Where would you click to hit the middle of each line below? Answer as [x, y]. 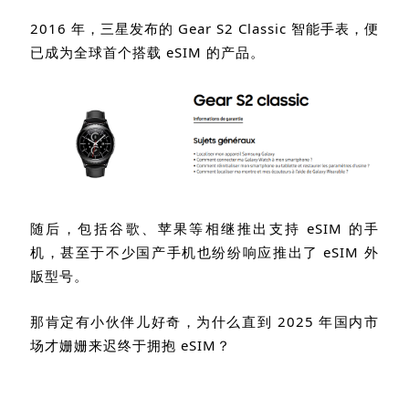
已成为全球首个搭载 [98, 52]
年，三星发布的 [125, 29]
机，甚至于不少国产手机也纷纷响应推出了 [177, 252]
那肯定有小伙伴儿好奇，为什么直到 [154, 322]
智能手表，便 [335, 29]
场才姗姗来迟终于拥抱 [105, 346]
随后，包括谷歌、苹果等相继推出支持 [169, 229]
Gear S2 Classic [235, 29]
